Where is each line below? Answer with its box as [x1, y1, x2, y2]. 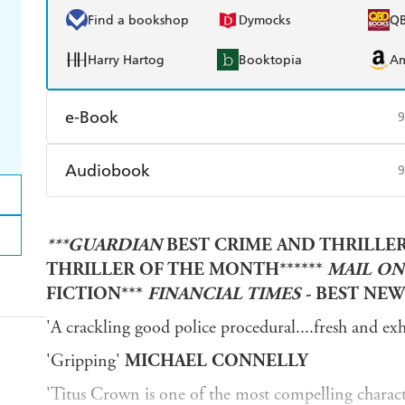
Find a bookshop [87, 12, 189, 28]
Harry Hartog [87, 52, 165, 68]
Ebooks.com [86, 194, 158, 211]
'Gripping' [45, 350, 125, 373]
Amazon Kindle [86, 155, 179, 171]
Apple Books [238, 155, 315, 171]
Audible [86, 208, 135, 224]
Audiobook [64, 160, 150, 182]
